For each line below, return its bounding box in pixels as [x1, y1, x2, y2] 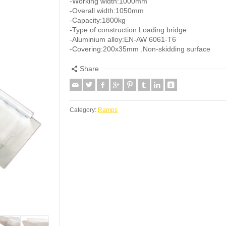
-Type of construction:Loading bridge [70, 25, 187, 34]
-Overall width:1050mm [70, 6, 144, 15]
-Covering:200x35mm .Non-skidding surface [70, 44, 211, 53]
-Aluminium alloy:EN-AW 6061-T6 [70, 35, 177, 43]
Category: [70, 106, 98, 113]
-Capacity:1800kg [70, 16, 126, 24]
